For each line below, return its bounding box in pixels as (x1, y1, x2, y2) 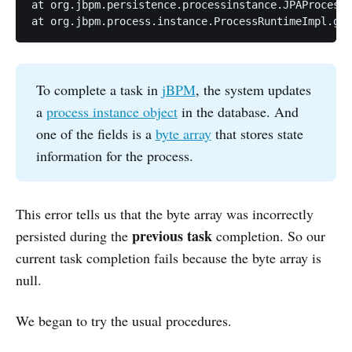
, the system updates (195, 80, 311, 100)
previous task (132, 225, 212, 247)
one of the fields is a (35, 124, 156, 144)
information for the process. (35, 146, 193, 166)
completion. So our (212, 226, 325, 246)
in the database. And (177, 102, 299, 122)
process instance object (46, 102, 178, 122)
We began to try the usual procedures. (16, 311, 232, 331)
